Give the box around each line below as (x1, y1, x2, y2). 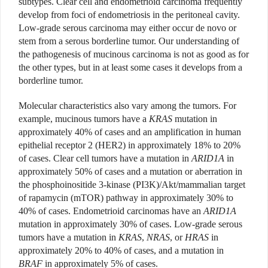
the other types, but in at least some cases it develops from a (19, 62, 242, 73)
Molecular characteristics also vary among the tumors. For (19, 100, 236, 111)
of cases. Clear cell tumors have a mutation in (19, 153, 191, 164)
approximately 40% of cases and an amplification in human (19, 127, 241, 138)
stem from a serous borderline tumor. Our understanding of (19, 36, 239, 47)
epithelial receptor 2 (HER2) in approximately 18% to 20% (19, 140, 240, 151)
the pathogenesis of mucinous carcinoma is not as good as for (19, 49, 249, 60)
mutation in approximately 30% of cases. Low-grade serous (19, 219, 242, 230)
